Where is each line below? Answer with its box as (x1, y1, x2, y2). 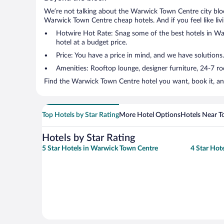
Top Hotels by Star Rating (42, 111, 119, 118)
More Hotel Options (119, 111, 180, 118)
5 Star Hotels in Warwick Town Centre (42, 145, 158, 152)
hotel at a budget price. (56, 39, 127, 46)
